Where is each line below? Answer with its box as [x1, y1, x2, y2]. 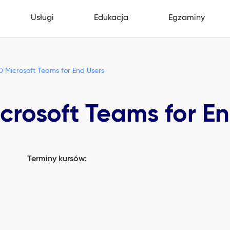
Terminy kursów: [27, 155, 87, 163]
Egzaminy [168, 13, 205, 22]
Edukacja [93, 13, 128, 22]
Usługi [30, 13, 54, 22]
